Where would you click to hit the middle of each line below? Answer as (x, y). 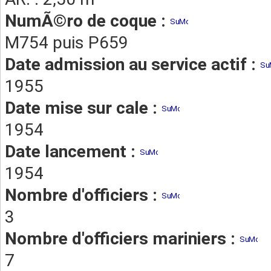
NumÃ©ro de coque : (87, 21)
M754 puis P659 (67, 43)
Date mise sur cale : (83, 108)
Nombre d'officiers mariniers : (122, 239)
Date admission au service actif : (132, 64)
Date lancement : (72, 152)
